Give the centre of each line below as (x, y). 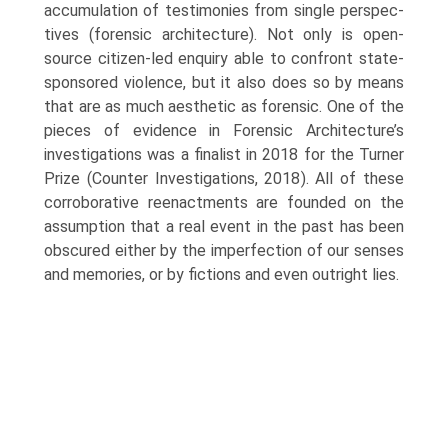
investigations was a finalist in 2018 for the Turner (224, 154)
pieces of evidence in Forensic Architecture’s (224, 130)
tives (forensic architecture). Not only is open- (224, 34)
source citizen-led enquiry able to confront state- (224, 58)
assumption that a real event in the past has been (224, 226)
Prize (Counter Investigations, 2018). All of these (224, 178)
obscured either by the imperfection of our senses (224, 250)
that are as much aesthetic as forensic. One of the (224, 106)
